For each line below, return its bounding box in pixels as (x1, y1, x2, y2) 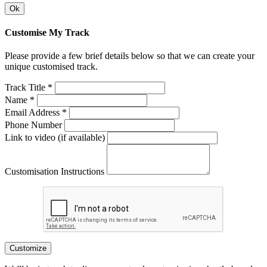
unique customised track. (5, 61, 98, 72)
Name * (5, 95, 35, 105)
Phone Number (5, 120, 62, 131)
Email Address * (5, 107, 67, 118)
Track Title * (5, 82, 52, 93)
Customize (10, 244, 46, 253)
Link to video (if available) (5, 132, 105, 143)
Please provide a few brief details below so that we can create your (5, 51, 254, 61)
